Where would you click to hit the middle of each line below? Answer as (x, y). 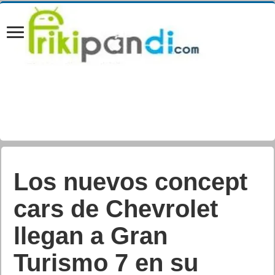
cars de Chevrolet (116, 209)
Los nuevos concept (131, 182)
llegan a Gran (91, 236)
